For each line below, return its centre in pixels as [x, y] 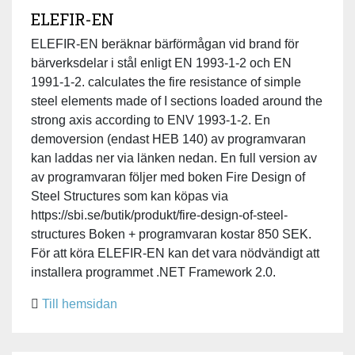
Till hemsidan [80, 303]
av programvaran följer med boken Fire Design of [168, 177]
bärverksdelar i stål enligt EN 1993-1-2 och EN [161, 63]
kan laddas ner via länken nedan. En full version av [174, 158]
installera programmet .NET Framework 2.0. [153, 272]
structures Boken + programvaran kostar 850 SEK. [171, 234]
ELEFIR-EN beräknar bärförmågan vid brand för [165, 44]
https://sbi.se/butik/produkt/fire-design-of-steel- [159, 215]
